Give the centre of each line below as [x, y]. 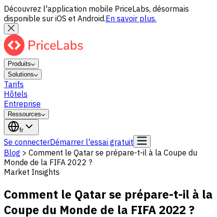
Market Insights [32, 172]
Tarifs [14, 84]
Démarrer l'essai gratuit [92, 142]
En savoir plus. [131, 18]
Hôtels [16, 94]
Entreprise [22, 104]
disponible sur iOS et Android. [55, 18]
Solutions [21, 74]
